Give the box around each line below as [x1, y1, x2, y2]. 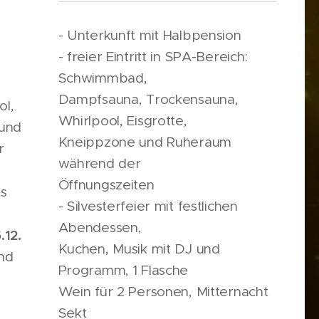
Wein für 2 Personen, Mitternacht [58, 283, 268, 300]
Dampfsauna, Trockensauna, [58, 90, 239, 108]
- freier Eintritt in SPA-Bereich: [58, 48, 248, 65]
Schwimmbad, [58, 69, 147, 86]
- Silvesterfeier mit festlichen [58, 197, 238, 214]
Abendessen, [58, 219, 142, 236]
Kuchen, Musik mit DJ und [58, 240, 220, 257]
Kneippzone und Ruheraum [58, 133, 232, 150]
